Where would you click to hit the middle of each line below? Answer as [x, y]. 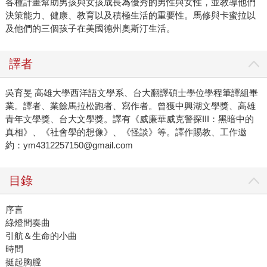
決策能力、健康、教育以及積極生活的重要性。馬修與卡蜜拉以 [130, 15]
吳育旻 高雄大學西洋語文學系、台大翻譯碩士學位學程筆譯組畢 [131, 93]
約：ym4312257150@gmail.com [69, 145]
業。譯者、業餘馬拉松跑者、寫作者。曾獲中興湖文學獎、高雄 [130, 106]
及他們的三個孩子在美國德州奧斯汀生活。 [90, 29]
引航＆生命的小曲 [41, 236]
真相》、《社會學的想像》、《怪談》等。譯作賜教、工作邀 [126, 132]
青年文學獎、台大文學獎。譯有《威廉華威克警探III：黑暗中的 [129, 119]
